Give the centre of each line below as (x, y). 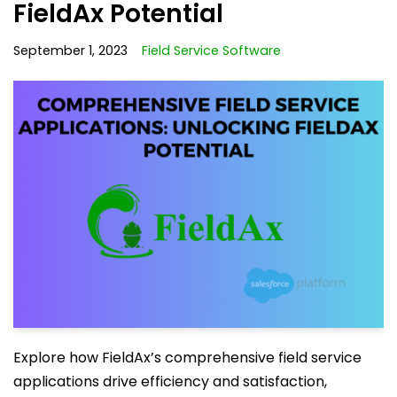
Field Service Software (211, 50)
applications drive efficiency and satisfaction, (170, 381)
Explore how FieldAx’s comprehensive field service (187, 357)
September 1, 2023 (70, 50)
